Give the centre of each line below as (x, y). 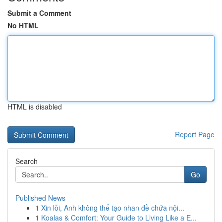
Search (27, 161)
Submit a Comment (39, 13)
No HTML (23, 25)
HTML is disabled (35, 107)
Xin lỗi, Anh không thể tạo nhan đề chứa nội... (113, 208)
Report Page (195, 134)
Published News (40, 198)
